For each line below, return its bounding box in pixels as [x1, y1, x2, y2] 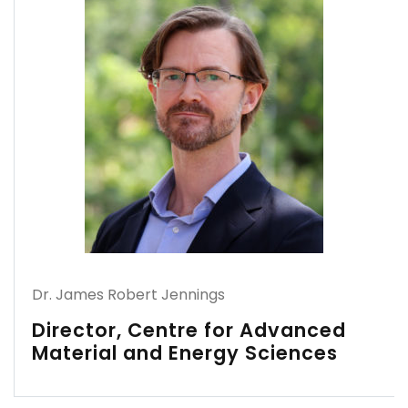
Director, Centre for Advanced [32, 317, 346, 343]
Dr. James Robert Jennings [32, 284, 225, 305]
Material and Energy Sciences [32, 340, 338, 366]
